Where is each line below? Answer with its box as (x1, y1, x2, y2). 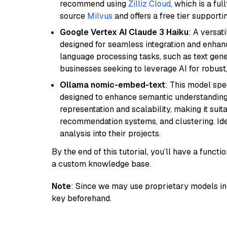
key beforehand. (52, 193, 111, 204)
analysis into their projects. (60, 128, 161, 139)
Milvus (87, 11, 112, 21)
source (60, 11, 87, 21)
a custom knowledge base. (52, 159, 151, 169)
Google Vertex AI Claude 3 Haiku (60, 27, 188, 37)
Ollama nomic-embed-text (60, 80, 165, 90)
